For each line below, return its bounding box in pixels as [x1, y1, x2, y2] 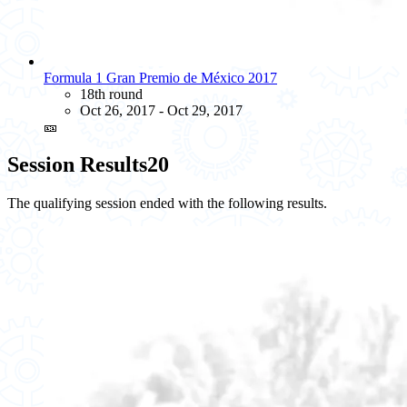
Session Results [7, 153, 147, 177]
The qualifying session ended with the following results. [7, 195, 327, 212]
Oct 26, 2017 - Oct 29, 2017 [80, 102, 243, 118]
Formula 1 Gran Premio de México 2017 [44, 69, 277, 85]
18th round [80, 85, 143, 102]
